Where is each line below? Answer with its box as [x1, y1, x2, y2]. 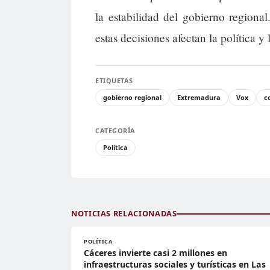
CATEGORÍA [95, 126, 136, 136]
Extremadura [177, 93, 221, 102]
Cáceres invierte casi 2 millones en [84, 247, 227, 259]
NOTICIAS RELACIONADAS [71, 208, 177, 219]
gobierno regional [103, 93, 162, 102]
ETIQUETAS [95, 76, 133, 86]
